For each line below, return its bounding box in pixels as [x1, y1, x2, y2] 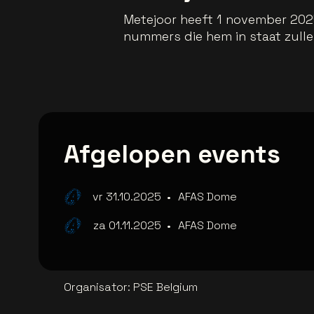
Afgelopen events [64, 138, 280, 171]
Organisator [64, 280, 128, 295]
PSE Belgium [133, 280, 198, 295]
